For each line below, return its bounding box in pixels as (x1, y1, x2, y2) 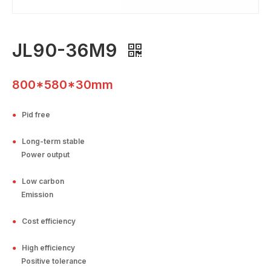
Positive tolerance (12, 256, 87, 266)
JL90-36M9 (12, 39, 122, 61)
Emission (12, 189, 53, 199)
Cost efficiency (22, 216, 76, 226)
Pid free (22, 109, 50, 119)
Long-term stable (22, 136, 85, 146)
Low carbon (22, 176, 64, 186)
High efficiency (22, 243, 75, 252)
